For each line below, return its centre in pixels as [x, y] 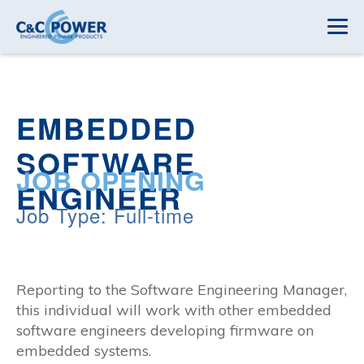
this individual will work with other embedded [174, 310]
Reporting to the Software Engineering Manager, [182, 290]
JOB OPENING [111, 180]
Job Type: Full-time [105, 215]
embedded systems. [84, 351]
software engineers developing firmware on [165, 330]
